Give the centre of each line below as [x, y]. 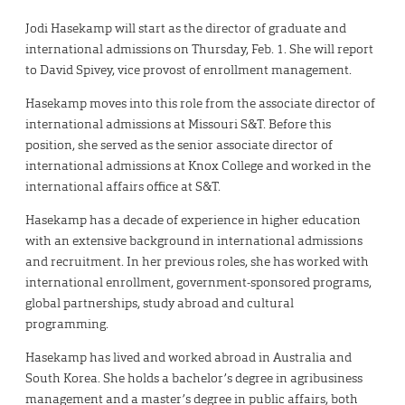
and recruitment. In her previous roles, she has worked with [197, 261]
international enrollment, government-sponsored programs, [198, 282]
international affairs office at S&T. [124, 186]
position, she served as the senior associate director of [179, 144]
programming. [68, 323]
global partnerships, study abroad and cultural [160, 302]
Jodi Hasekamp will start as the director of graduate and [186, 28]
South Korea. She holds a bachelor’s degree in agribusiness [194, 377]
